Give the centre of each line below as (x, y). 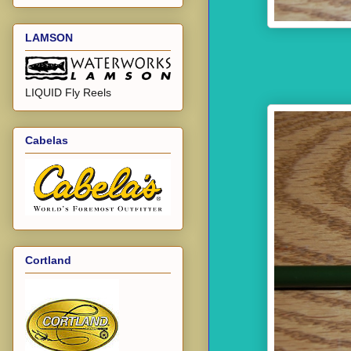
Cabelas (47, 141)
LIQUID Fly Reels (68, 92)
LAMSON (49, 37)
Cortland (48, 260)
